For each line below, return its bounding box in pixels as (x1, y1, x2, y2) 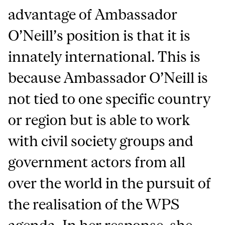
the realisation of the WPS (8, 196, 180, 212)
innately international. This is (8, 48, 201, 65)
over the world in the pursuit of (8, 175, 211, 191)
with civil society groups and (8, 133, 194, 149)
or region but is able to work (8, 111, 190, 128)
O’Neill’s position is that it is (8, 27, 191, 44)
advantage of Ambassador (8, 6, 178, 23)
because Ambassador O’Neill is (8, 69, 208, 86)
